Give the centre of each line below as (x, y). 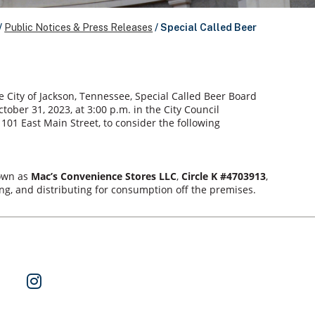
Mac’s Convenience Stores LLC (103, 176)
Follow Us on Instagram (99, 278)
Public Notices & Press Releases (79, 28)
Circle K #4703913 (223, 176)
